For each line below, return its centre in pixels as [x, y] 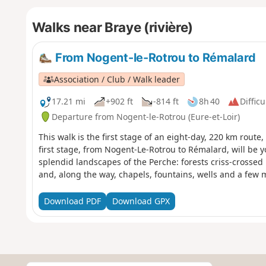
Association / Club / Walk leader [117, 79]
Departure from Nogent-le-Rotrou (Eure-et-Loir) [145, 116]
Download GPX [141, 201]
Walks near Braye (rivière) [112, 27]
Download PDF [72, 201]
